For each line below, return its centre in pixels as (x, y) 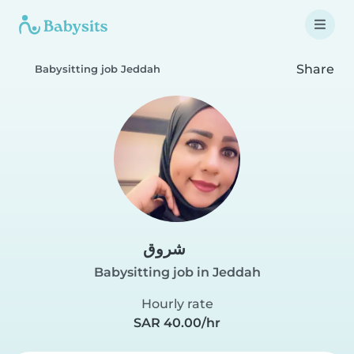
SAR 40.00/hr (177, 323)
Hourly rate (177, 304)
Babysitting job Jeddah (98, 69)
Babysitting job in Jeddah (177, 272)
